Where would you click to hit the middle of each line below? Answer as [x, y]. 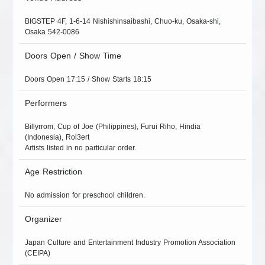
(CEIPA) [38, 253]
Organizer [44, 219]
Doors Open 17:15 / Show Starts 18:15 [88, 80]
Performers [46, 103]
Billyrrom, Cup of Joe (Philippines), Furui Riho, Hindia [113, 127]
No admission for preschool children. [85, 195]
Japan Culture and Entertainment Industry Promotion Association [130, 243]
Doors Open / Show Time [73, 56]
